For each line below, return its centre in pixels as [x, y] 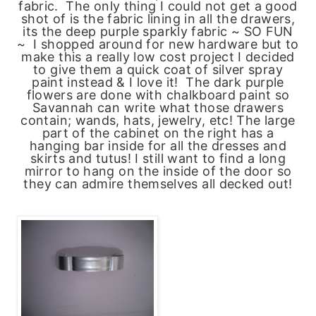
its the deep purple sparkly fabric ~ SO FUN [158, 31]
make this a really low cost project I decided [158, 56]
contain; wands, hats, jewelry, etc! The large [158, 120]
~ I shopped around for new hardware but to [158, 44]
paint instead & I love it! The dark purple [158, 82]
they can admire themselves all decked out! [158, 183]
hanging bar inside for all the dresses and [158, 145]
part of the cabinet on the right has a [158, 133]
